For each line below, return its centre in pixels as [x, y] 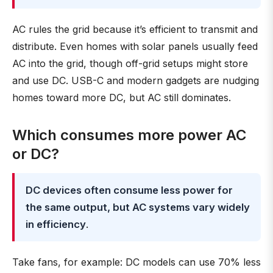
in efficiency [56, 224]
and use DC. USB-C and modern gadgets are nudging [136, 80]
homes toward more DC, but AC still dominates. [122, 97]
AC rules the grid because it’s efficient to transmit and [135, 29]
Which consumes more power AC [129, 135]
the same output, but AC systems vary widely [138, 207]
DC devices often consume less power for [129, 190]
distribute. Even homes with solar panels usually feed [135, 46]
